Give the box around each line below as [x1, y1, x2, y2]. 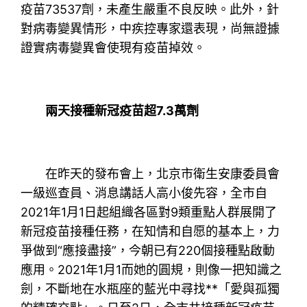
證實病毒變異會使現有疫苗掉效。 [21, 40, 206, 55]
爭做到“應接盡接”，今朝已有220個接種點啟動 [21, 243, 275, 258]
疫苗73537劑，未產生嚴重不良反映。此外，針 [21, 1, 280, 16]
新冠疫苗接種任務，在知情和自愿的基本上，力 [21, 223, 280, 238]
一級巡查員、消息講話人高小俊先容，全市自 [21, 185, 268, 200]
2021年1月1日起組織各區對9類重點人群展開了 [21, 204, 278, 219]
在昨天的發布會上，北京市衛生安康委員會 [21, 166, 280, 181]
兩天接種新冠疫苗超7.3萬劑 [21, 103, 199, 118]
